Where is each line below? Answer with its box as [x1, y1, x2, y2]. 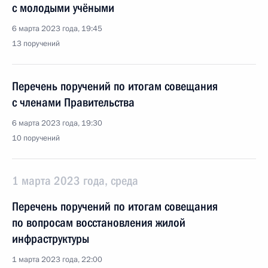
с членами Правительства [12, 95, 135, 109]
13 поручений [12, 38, 60, 49]
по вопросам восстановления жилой [12, 215, 185, 230]
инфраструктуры [12, 232, 89, 246]
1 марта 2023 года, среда [12, 173, 138, 188]
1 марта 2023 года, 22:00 [12, 254, 102, 265]
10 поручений [12, 133, 60, 144]
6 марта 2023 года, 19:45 [12, 23, 102, 34]
